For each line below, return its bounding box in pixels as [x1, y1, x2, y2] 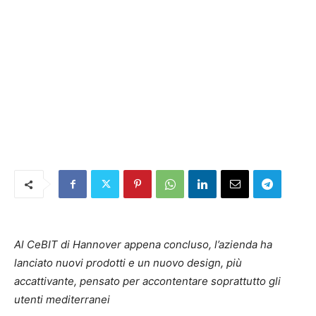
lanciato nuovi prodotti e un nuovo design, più [14, 256, 242, 269]
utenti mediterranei [14, 293, 110, 306]
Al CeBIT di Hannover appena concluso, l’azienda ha [14, 238, 272, 251]
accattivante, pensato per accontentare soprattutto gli [14, 274, 281, 288]
